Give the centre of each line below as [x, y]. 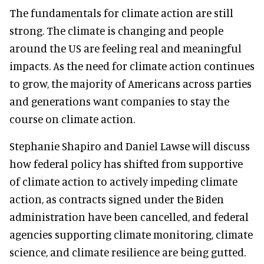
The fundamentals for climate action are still [121, 12]
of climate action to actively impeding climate [123, 181]
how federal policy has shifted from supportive [126, 163]
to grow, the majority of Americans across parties [131, 83]
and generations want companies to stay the [119, 101]
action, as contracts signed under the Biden [117, 199]
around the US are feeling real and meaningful [126, 48]
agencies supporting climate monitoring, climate [131, 234]
